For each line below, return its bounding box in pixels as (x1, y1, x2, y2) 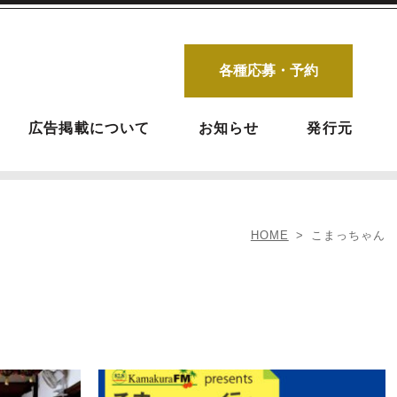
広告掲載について (27, 121, 151, 136)
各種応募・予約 (219, 63, 318, 78)
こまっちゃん (310, 229, 385, 242)
